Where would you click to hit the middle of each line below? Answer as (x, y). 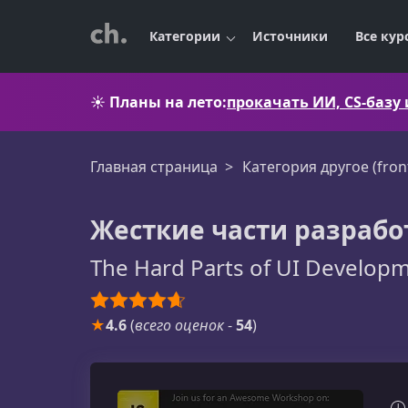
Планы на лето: (168, 102)
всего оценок (179, 325)
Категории (185, 36)
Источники (290, 36)
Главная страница (154, 167)
